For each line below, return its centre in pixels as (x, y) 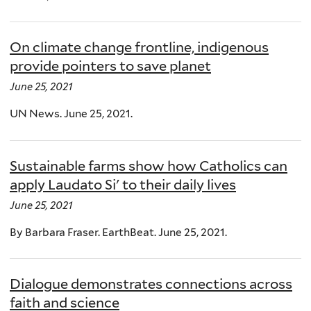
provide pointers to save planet (110, 66)
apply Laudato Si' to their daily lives (123, 184)
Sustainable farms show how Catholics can (149, 166)
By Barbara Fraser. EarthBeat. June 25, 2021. (118, 232)
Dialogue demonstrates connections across (151, 284)
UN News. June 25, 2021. (71, 114)
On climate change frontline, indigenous (139, 48)
